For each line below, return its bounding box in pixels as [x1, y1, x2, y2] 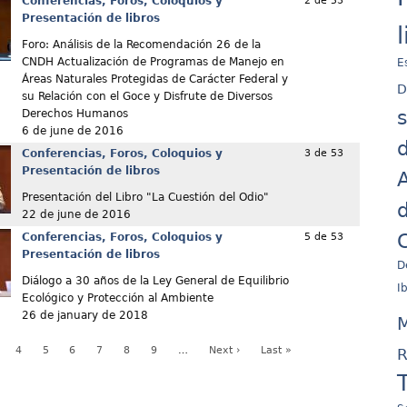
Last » [260, 344, 292, 357]
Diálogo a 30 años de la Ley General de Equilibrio [21, 274, 289, 288]
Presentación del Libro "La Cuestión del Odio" [21, 191, 269, 204]
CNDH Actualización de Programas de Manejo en [21, 55, 284, 69]
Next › [208, 344, 240, 357]
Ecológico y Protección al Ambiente [21, 292, 213, 305]
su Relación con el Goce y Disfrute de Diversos [21, 90, 273, 104]
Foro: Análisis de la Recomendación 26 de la [21, 38, 261, 52]
